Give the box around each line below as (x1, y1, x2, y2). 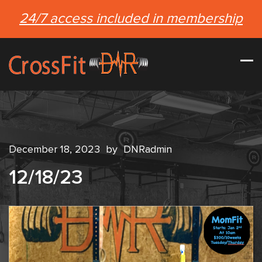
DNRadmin (123, 144, 172, 155)
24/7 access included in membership (19, 12, 243, 26)
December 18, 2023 (9, 144, 103, 155)
